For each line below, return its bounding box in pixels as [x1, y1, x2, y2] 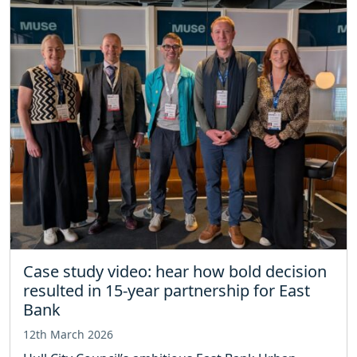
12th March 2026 [23, 326, 113, 342]
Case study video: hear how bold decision [23, 260, 327, 282]
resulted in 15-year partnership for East [23, 279, 310, 301]
